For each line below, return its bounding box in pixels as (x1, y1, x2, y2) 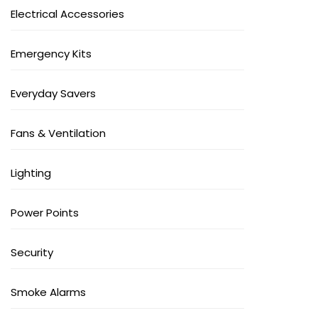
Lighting (11, 165, 51, 181)
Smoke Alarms (11, 285, 86, 300)
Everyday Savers (11, 86, 96, 102)
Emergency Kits (11, 46, 92, 62)
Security (11, 245, 53, 261)
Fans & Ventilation (11, 126, 106, 141)
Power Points (11, 205, 79, 221)
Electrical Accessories (11, 6, 124, 22)
